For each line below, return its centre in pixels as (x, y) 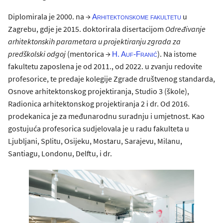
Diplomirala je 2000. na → (50, 16)
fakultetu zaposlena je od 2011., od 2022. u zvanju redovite (105, 66)
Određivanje (185, 29)
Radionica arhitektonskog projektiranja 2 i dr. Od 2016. (99, 103)
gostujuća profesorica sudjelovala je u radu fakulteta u (99, 128)
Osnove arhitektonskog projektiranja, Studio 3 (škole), (99, 91)
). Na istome (177, 54)
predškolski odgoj (37, 54)
